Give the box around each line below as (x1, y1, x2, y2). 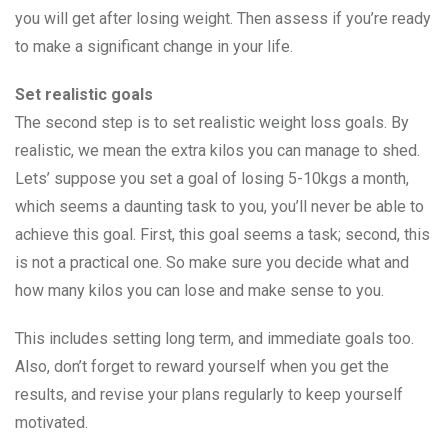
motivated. (15, 413, 88, 433)
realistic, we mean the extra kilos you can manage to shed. (15, 141, 420, 161)
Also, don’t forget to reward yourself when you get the (15, 357, 389, 377)
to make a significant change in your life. (15, 37, 293, 57)
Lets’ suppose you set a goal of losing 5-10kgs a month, (15, 169, 409, 189)
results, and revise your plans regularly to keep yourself (15, 385, 403, 405)
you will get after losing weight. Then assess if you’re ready (15, 9, 431, 29)
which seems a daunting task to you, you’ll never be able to (15, 197, 424, 217)
